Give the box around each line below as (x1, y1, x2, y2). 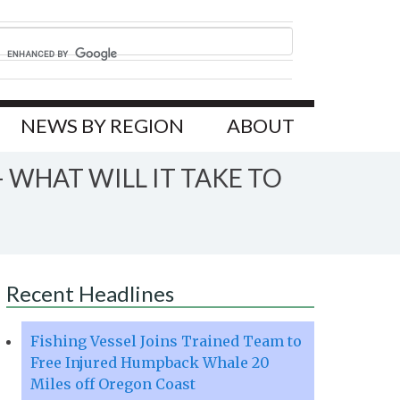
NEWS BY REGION (21, 113, 184, 138)
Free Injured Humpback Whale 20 (30, 354, 270, 372)
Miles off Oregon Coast (30, 375, 196, 394)
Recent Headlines (6, 280, 174, 307)
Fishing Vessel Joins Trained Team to (30, 332, 302, 351)
